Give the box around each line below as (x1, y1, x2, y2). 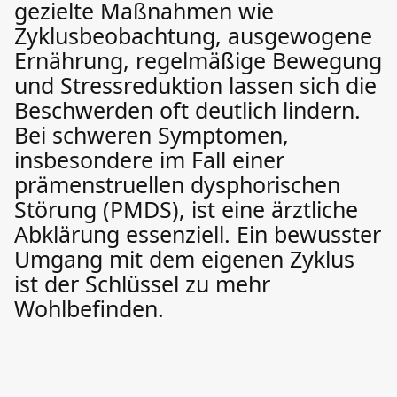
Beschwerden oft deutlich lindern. (14, 94, 361, 125)
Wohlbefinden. (14, 292, 164, 323)
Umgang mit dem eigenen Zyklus (14, 243, 354, 274)
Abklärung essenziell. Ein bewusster (14, 218, 381, 249)
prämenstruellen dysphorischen (14, 168, 340, 199)
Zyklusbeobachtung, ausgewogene (14, 19, 372, 51)
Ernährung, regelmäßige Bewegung (14, 44, 382, 75)
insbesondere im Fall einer (14, 144, 284, 175)
